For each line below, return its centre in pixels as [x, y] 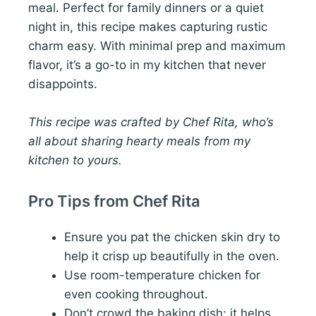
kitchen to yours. [75, 160]
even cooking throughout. [136, 294]
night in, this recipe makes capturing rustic [148, 26]
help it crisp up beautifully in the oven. [172, 256]
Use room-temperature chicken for [162, 275]
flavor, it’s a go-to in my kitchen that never [147, 65]
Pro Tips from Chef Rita [114, 201]
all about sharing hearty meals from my [139, 141]
